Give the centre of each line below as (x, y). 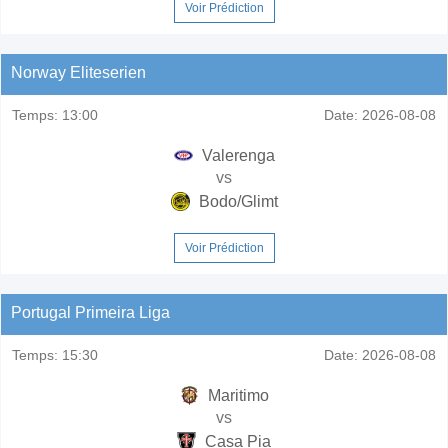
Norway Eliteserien (78, 72)
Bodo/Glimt (236, 201)
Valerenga (236, 155)
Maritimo (236, 395)
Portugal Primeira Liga (90, 312)
